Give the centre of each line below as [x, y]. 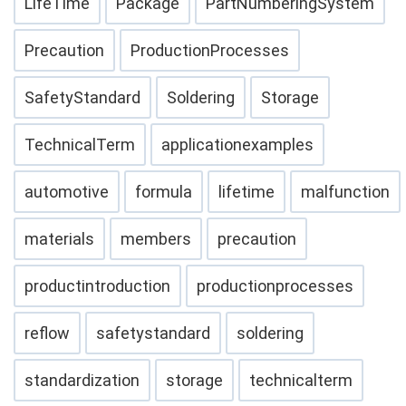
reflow [47, 333]
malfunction [345, 192]
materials [59, 239]
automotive [67, 192]
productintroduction [97, 286]
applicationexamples [237, 145]
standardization [82, 381]
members [156, 239]
